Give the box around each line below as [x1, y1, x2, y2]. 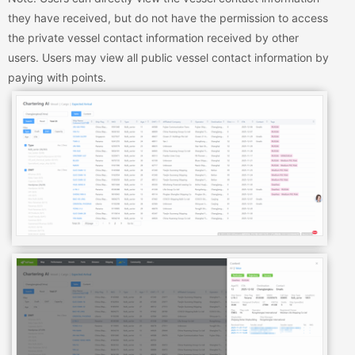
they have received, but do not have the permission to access [8, 10, 328, 25]
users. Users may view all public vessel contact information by [8, 50, 329, 64]
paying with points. [8, 70, 106, 84]
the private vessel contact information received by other [8, 30, 299, 44]
